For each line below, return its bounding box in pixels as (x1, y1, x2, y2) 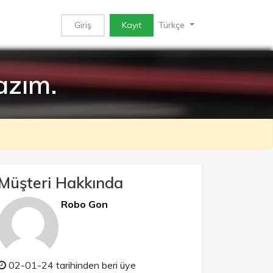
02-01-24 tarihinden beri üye (6, 259, 136, 271)
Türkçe (158, 19, 188, 30)
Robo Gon (61, 198, 108, 210)
